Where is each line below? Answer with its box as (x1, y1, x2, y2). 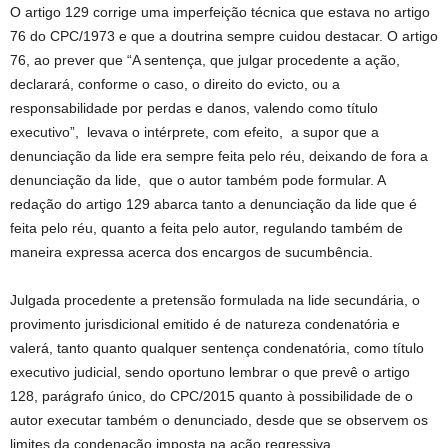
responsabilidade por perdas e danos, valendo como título (10, 100, 378, 116)
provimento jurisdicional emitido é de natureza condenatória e (10, 316, 400, 332)
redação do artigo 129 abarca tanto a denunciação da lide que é (10, 196, 417, 212)
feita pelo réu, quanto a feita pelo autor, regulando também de (10, 220, 403, 236)
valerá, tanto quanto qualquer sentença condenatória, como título (10, 340, 424, 356)
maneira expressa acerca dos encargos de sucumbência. (10, 244, 373, 260)
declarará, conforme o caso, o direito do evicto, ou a (10, 76, 340, 92)
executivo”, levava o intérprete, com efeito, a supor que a (10, 124, 379, 140)
